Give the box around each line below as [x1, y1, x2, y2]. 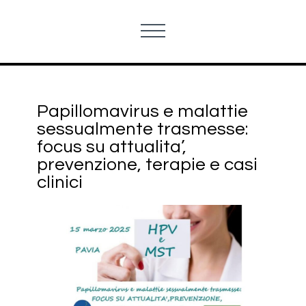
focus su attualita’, [36, 137, 186, 156]
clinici [36, 173, 83, 191]
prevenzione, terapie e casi [36, 155, 258, 173]
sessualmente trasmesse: [36, 120, 248, 138]
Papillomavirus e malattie [36, 102, 248, 120]
